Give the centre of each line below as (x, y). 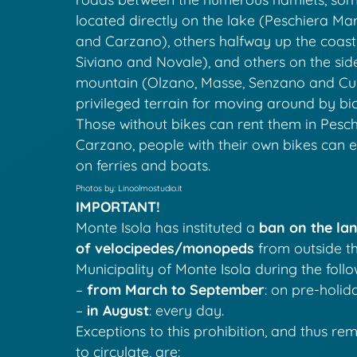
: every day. (187, 310)
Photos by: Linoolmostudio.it (129, 188)
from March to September (176, 290)
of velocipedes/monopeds (165, 248)
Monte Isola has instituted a (168, 228)
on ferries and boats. (143, 165)
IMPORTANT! (118, 207)
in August (118, 310)
